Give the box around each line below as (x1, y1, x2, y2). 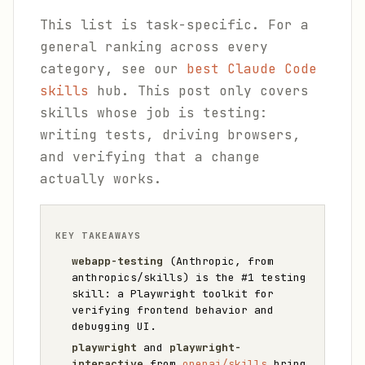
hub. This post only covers (89, 82, 309, 99)
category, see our (40, 60, 187, 77)
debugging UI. (72, 319, 156, 333)
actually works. (40, 170, 162, 187)
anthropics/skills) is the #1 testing (72, 270, 306, 284)
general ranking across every (40, 38, 268, 55)
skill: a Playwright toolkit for (72, 287, 274, 301)
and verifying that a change (40, 148, 260, 165)
